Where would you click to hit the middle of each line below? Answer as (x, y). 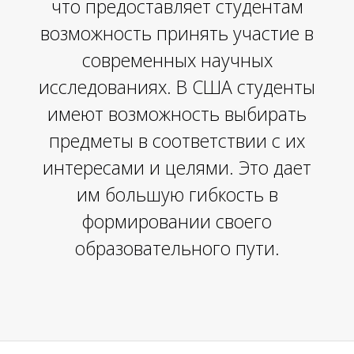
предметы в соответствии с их (177, 141)
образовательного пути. (177, 248)
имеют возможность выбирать (177, 114)
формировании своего (177, 221)
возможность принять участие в (177, 33)
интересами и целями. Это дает (177, 168)
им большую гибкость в (177, 194)
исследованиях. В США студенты (177, 87)
